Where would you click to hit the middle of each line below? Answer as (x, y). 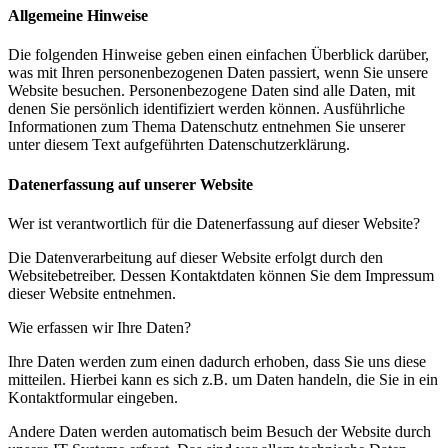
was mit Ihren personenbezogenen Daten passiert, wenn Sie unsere (218, 73)
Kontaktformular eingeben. (93, 397)
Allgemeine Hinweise (78, 16)
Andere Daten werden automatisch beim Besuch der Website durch (219, 431)
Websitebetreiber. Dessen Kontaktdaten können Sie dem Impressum (221, 275)
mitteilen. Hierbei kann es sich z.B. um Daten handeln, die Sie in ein (223, 379)
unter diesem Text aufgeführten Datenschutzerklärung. (179, 145)
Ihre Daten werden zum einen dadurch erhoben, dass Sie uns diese (217, 361)
